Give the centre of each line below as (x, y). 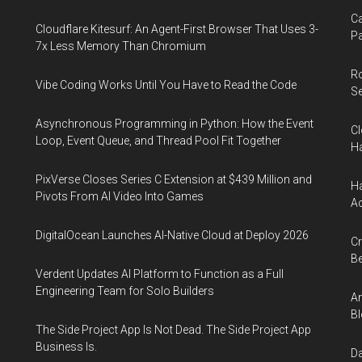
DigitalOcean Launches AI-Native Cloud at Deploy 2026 (172, 235)
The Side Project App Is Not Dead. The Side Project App (173, 330)
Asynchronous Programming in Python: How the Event (175, 124)
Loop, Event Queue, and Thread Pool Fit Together (158, 141)
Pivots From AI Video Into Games (120, 196)
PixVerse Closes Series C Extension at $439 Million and (174, 179)
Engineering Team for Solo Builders (125, 291)
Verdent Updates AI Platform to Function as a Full (160, 274)
